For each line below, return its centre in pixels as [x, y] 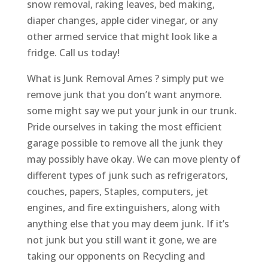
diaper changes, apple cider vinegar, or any [122, 20]
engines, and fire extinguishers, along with [123, 207]
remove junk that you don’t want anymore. [124, 94]
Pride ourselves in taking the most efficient [124, 127]
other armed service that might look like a [122, 36]
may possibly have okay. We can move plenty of [133, 159]
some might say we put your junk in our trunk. [132, 110]
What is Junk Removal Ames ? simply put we [125, 78]
